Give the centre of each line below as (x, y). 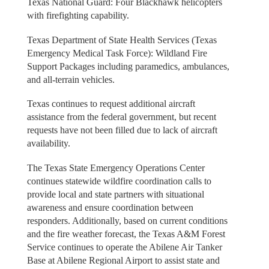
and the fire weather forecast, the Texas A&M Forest (126, 234)
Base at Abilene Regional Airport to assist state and (123, 260)
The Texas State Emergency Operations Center (116, 168)
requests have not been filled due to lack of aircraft (122, 130)
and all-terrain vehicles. (71, 79)
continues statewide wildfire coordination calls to (119, 181)
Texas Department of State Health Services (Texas (122, 40)
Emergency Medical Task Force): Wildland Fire (117, 53)
